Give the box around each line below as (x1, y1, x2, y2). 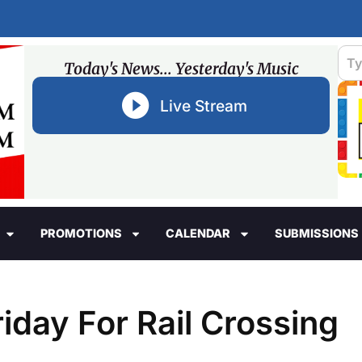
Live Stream (159, 95, 247, 116)
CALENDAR (166, 226, 231, 241)
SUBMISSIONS (274, 226, 359, 241)
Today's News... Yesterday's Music (63, 59, 299, 78)
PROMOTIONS (40, 226, 122, 241)
